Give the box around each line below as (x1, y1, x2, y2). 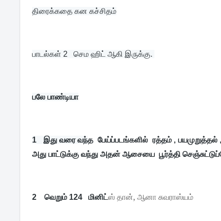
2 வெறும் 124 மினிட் (32, 193, 109, 201)
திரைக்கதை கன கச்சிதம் (32, 7, 117, 15)
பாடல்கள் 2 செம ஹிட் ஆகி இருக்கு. (32, 50, 155, 58)
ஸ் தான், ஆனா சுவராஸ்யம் (108, 191, 194, 202)
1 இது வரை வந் (32, 136, 88, 144)
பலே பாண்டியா (32, 93, 79, 101)
